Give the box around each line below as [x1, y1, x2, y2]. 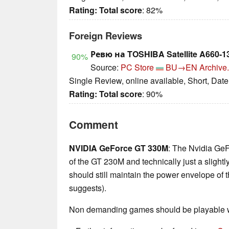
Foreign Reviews [69, 29, 142, 43]
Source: [90, 61, 121, 74]
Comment [69, 117, 118, 132]
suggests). [69, 182, 106, 194]
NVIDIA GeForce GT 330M [69, 142, 168, 154]
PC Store [121, 61, 154, 74]
